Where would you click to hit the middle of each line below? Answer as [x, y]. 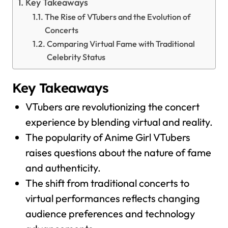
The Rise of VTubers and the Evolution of [118, 17]
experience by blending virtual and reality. [119, 122]
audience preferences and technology [110, 214]
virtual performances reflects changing [112, 198]
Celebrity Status [76, 57]
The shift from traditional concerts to [107, 183]
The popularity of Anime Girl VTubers [108, 137]
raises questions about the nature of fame [118, 153]
